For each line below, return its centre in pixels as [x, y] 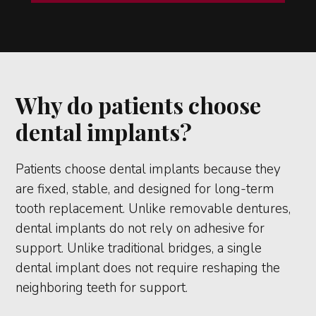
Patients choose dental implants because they [148, 169]
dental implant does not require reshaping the [148, 268]
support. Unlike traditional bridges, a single [139, 248]
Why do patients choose [139, 104]
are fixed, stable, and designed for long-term [145, 189]
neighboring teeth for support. [102, 287]
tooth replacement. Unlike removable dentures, [153, 208]
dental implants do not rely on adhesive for [140, 228]
